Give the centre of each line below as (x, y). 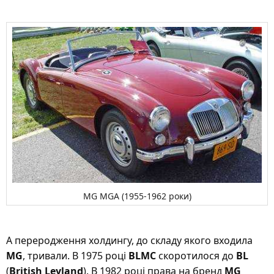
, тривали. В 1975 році (76, 256)
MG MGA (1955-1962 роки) (137, 196)
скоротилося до (196, 256)
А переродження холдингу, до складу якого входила (129, 240)
